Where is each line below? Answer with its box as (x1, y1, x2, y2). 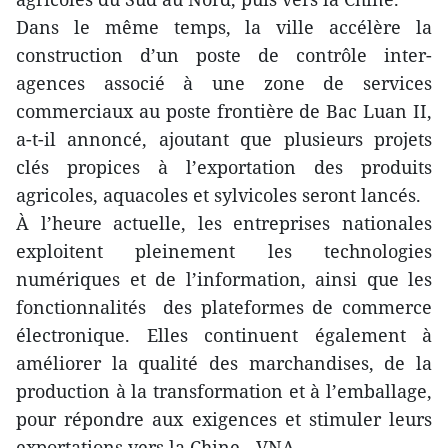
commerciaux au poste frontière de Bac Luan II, (16, 99, 432, 123)
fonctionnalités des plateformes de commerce (16, 295, 432, 319)
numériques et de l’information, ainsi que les (16, 267, 432, 291)
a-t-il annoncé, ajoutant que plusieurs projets (16, 127, 432, 151)
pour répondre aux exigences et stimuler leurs (16, 407, 432, 431)
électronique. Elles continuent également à (16, 323, 432, 347)
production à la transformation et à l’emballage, (16, 379, 432, 403)
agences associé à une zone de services (16, 71, 432, 95)
